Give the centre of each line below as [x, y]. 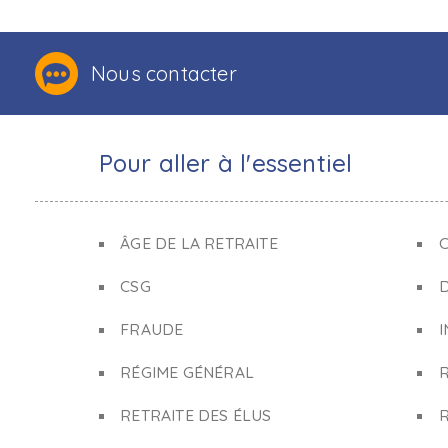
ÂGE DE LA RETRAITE [199, 243]
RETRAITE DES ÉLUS [196, 415]
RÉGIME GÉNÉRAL [187, 372]
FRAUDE [152, 329]
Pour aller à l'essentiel [225, 163]
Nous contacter [164, 73]
